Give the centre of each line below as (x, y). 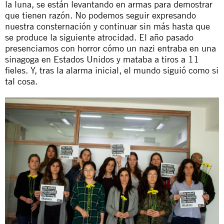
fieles (15, 70)
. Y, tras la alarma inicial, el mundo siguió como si (122, 70)
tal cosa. (21, 81)
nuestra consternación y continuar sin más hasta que (107, 26)
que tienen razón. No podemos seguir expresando (100, 15)
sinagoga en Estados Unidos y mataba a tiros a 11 (102, 59)
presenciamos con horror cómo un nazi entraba (97, 48)
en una (203, 48)
